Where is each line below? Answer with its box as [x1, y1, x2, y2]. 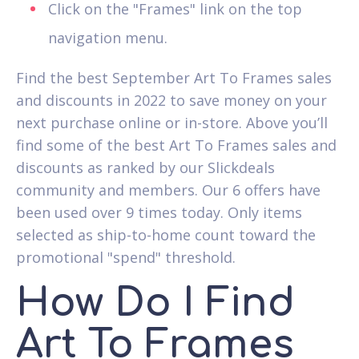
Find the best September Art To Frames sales [16, 67, 332, 87]
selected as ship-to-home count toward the [16, 224, 316, 244]
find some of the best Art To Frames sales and [16, 135, 337, 155]
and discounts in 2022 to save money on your [16, 90, 327, 110]
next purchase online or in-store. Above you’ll [16, 112, 328, 132]
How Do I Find [16, 281, 295, 325]
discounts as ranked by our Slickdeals [16, 157, 275, 177]
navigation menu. [48, 27, 167, 47]
